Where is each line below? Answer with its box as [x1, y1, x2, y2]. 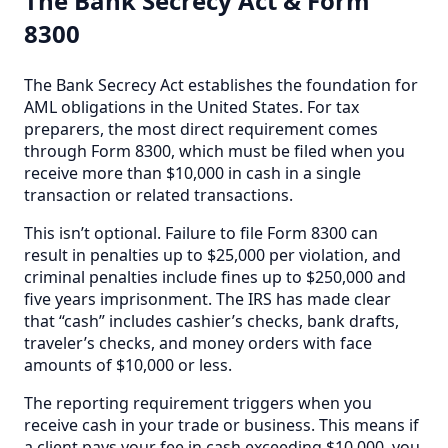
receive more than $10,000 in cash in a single [24, 161, 361, 184]
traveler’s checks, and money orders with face [24, 331, 372, 354]
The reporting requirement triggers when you [24, 391, 372, 414]
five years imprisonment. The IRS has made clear [24, 287, 391, 310]
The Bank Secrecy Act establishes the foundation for [24, 73, 418, 96]
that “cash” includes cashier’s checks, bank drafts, [24, 309, 399, 332]
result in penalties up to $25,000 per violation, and [24, 243, 401, 266]
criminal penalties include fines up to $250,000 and [24, 265, 406, 288]
